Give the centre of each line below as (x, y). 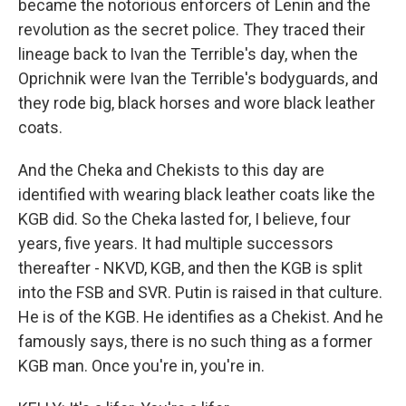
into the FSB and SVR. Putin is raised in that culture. (200, 292)
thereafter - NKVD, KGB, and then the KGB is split (190, 268)
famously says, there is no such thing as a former (195, 341)
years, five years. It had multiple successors (176, 243)
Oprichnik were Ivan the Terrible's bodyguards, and (198, 78)
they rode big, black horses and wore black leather (197, 103)
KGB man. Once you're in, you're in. (141, 366)
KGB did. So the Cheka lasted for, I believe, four (184, 219)
